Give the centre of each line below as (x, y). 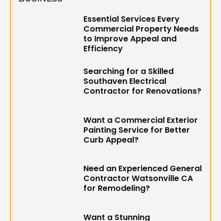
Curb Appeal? (111, 140)
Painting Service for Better (137, 130)
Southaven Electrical (125, 81)
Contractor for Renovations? (143, 91)
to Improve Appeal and (130, 39)
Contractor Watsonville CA (138, 179)
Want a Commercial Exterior (141, 120)
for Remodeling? (117, 188)
